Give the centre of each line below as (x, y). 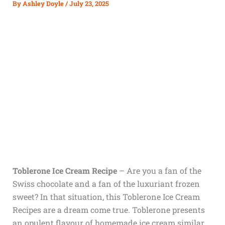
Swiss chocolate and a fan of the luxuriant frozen (106, 184)
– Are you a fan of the (159, 171)
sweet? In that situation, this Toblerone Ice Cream (106, 197)
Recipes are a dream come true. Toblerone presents (108, 210)
